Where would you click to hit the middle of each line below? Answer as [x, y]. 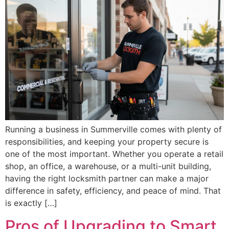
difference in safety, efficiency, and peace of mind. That [113, 191]
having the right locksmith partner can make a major [107, 179]
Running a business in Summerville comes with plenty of [113, 130]
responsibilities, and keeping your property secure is [107, 142]
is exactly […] [31, 203]
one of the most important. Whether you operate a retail [114, 154]
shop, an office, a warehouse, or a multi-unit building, [108, 166]
